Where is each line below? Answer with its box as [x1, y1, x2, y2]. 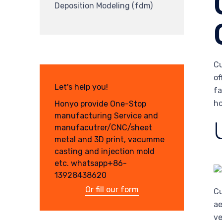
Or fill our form [85, 184, 139, 194]
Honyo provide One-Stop [55, 99, 146, 109]
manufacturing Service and [55, 111, 158, 120]
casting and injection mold [55, 146, 155, 156]
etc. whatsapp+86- [55, 158, 127, 168]
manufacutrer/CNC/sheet [55, 122, 152, 132]
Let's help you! [55, 82, 108, 92]
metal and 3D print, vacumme [55, 134, 165, 144]
